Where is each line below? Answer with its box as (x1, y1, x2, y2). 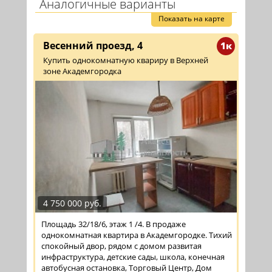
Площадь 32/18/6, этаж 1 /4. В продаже (41, 218, 186, 229)
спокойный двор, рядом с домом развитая (41, 240, 202, 251)
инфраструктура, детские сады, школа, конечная (41, 251, 225, 262)
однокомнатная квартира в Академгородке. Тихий (41, 229, 232, 240)
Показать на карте (158, 13, 225, 24)
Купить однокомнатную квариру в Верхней (43, 55, 208, 66)
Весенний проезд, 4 (43, 39, 143, 53)
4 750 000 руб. (43, 197, 101, 209)
